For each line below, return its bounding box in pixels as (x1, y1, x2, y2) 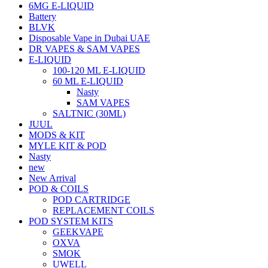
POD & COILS (29, 183, 89, 194)
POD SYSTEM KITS (29, 215, 113, 226)
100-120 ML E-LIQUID (53, 65, 145, 75)
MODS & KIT (29, 129, 85, 140)
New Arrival (29, 172, 76, 183)
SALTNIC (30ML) (53, 108, 126, 118)
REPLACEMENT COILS (53, 205, 154, 215)
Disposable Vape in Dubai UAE (29, 32, 150, 43)
